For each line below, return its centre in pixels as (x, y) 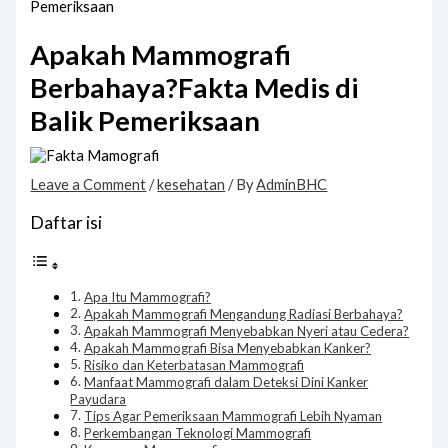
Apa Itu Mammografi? (148, 297)
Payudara (98, 399)
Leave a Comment (88, 184)
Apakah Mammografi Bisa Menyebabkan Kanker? (228, 348)
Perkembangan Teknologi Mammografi (198, 433)
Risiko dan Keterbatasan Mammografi (194, 365)
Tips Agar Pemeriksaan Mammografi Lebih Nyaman (233, 416)
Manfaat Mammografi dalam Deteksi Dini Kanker (226, 382)
